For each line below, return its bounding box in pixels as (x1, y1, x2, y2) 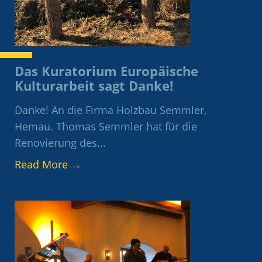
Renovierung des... (15, 136, 106, 150)
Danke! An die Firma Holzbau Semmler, (15, 103, 206, 118)
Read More (15, 157, 71, 172)
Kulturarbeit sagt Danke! (15, 77, 173, 95)
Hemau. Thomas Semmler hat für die (15, 119, 197, 134)
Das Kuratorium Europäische (15, 63, 198, 80)
